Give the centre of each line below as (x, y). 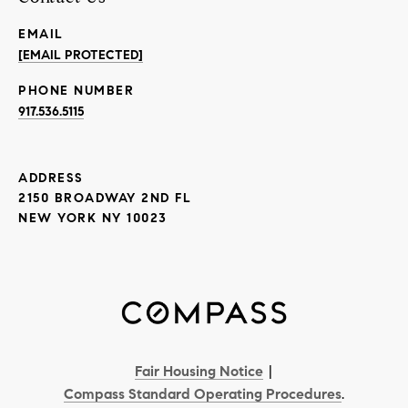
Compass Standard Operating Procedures (202, 393)
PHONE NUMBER (76, 90)
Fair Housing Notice (199, 371)
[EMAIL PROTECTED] (81, 55)
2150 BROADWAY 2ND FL (105, 198)
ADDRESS (51, 178)
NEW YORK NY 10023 (93, 218)
